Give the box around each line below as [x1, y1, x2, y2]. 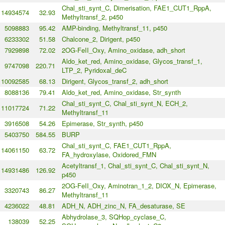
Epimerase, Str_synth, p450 [61, 119, 143, 129]
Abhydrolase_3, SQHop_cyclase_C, [61, 212, 166, 222]
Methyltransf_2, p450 [61, 12, 123, 22]
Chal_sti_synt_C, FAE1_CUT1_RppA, [61, 141, 171, 151]
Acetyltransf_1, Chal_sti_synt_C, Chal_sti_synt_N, [61, 161, 209, 171]
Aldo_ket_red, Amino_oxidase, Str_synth [61, 87, 181, 97]
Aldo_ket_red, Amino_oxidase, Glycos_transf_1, [61, 56, 202, 66]
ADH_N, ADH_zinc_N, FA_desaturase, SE [61, 201, 185, 211]
